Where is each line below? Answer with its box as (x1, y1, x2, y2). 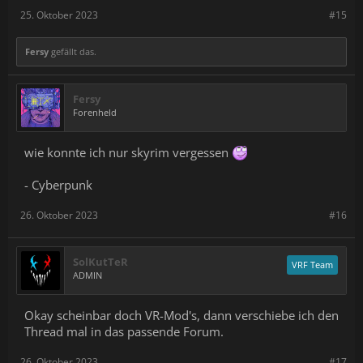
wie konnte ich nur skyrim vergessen (24, 143, 232, 160)
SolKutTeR (73, 254, 128, 269)
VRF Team (292, 258, 333, 271)
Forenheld (73, 105, 117, 118)
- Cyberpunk (24, 176, 92, 193)
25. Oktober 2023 (20, 7, 98, 22)
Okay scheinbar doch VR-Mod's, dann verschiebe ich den (24, 306, 339, 323)
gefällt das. (49, 45, 96, 58)
